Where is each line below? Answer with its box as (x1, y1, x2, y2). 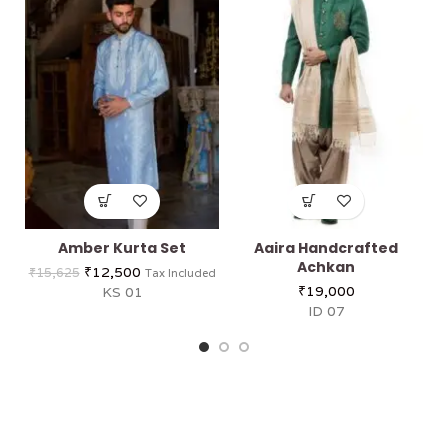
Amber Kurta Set (58, 237, 186, 258)
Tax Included (144, 265, 216, 280)
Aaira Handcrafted (254, 237, 398, 258)
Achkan (297, 256, 355, 277)
